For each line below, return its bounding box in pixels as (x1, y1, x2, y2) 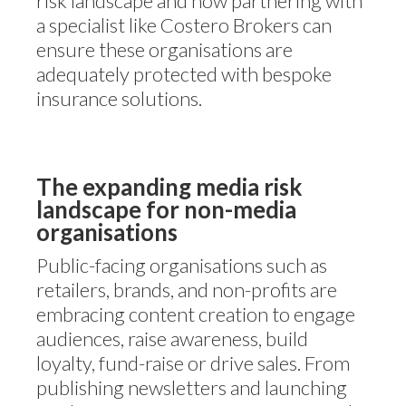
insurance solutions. (36, 86, 202, 111)
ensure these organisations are (36, 37, 293, 62)
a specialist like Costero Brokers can (36, 13, 332, 37)
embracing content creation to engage (36, 302, 355, 326)
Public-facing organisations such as (36, 253, 327, 277)
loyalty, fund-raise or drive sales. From (36, 351, 350, 375)
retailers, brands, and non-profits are (36, 277, 337, 302)
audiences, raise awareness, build (36, 326, 308, 351)
